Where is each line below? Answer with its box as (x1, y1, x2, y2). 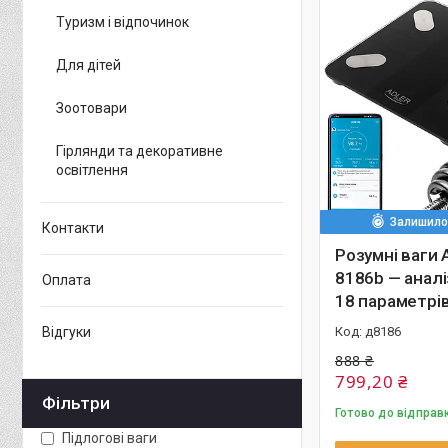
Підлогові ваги (62, 429, 157, 446)
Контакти (42, 220, 104, 236)
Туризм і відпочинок (56, 14, 189, 30)
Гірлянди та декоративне (56, 143, 223, 159)
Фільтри (42, 393, 110, 413)
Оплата (42, 272, 91, 288)
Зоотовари (56, 100, 127, 116)
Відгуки (42, 324, 91, 340)
